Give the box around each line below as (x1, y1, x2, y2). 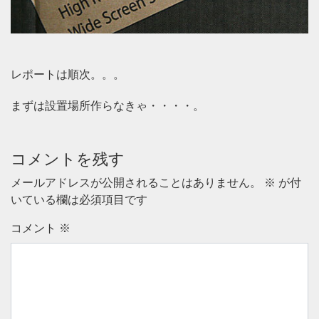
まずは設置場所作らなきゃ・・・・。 (11, 100, 204, 113)
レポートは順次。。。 (11, 68, 125, 81)
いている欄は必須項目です (11, 194, 147, 206)
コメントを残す (11, 150, 125, 169)
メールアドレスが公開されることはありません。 (11, 177, 261, 189)
